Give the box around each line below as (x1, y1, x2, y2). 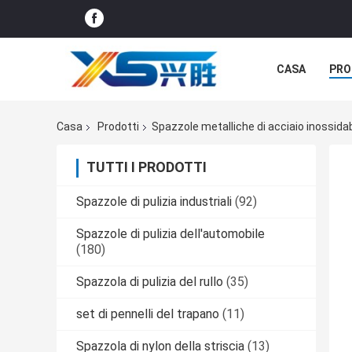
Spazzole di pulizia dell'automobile (76, 226, 265, 242)
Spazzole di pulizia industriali (76, 194, 232, 210)
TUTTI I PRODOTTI (86, 159, 207, 176)
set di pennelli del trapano (76, 306, 219, 322)
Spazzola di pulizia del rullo (76, 274, 223, 290)
